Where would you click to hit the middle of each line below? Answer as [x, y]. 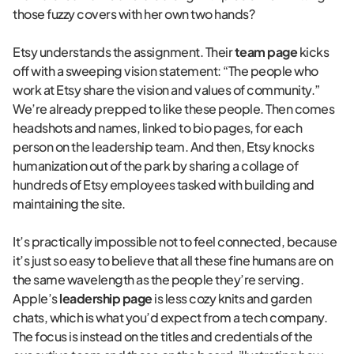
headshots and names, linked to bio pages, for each [157, 128]
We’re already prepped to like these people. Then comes [173, 109]
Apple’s [36, 299]
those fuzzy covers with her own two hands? [134, 14]
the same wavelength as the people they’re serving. [158, 280]
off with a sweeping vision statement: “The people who [166, 71]
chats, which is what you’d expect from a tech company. [170, 318]
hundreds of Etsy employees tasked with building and [164, 185]
